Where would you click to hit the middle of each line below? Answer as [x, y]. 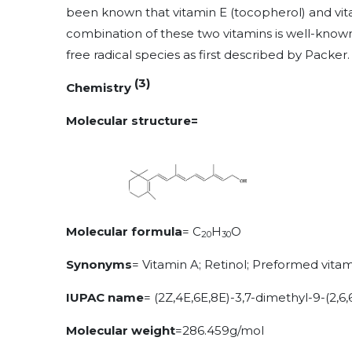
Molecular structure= [132, 121]
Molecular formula [124, 231]
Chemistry [100, 88]
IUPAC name [105, 297]
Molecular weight [121, 330]
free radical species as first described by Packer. [208, 55]
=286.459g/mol [220, 330]
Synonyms [99, 264]
